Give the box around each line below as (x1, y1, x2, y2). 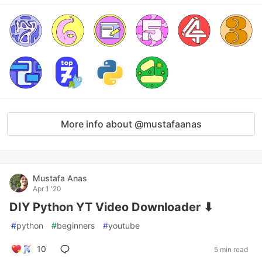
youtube (108, 220, 140, 230)
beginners (57, 220, 95, 230)
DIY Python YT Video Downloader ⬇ (9, 200, 213, 214)
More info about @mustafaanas (60, 118, 202, 130)
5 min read (214, 244, 248, 254)
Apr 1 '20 (33, 184, 61, 193)
